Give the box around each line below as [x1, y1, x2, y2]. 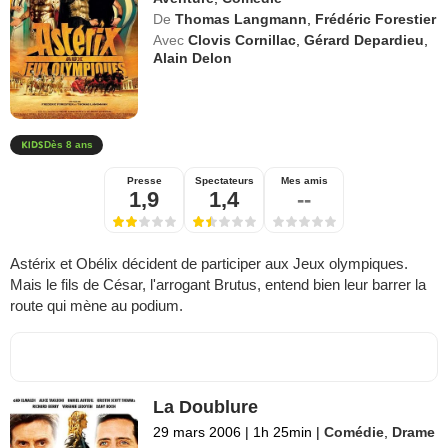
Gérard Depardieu [304, 32, 425, 49]
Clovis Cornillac [188, 32, 297, 49]
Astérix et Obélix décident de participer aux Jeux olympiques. [10, 255, 408, 273]
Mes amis [280, 175, 328, 187]
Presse [126, 175, 162, 187]
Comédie [324, 424, 385, 441]
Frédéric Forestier [315, 11, 437, 28]
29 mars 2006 [153, 424, 242, 441]
